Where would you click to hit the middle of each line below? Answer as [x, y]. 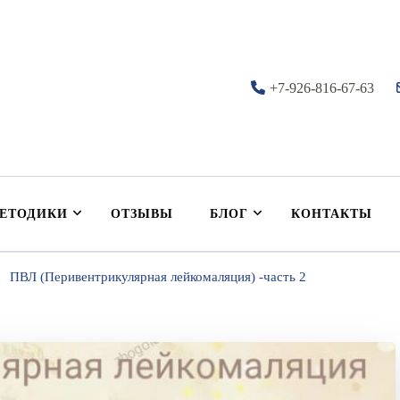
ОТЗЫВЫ [142, 214]
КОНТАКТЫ [332, 214]
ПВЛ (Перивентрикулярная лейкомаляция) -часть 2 [158, 277]
